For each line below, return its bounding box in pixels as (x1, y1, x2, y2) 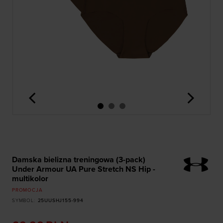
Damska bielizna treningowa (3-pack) (12, 155, 145, 165)
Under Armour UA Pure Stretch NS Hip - (12, 164, 155, 174)
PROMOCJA (12, 187, 43, 193)
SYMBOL (12, 198, 34, 204)
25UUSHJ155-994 (37, 198, 84, 204)
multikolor (12, 174, 48, 184)
